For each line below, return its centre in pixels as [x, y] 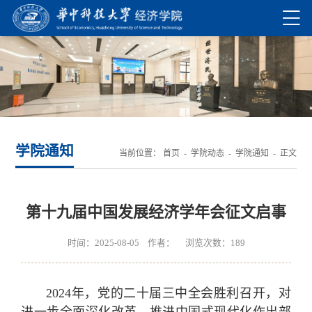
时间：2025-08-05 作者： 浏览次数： [149, 243]
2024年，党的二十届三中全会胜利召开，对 [169, 294]
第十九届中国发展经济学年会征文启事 [156, 212]
